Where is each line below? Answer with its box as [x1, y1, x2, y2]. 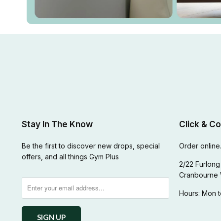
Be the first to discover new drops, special [21, 141, 160, 150]
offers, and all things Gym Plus [21, 152, 119, 161]
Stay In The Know [21, 119, 93, 129]
